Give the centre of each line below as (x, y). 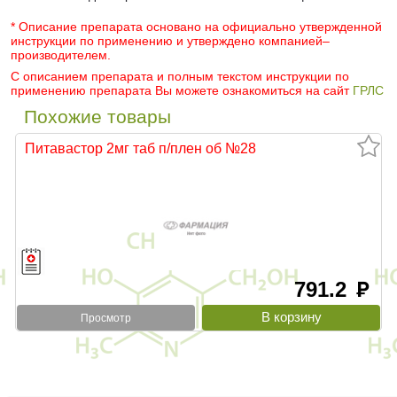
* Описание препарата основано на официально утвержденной (196, 27)
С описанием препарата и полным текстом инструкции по (180, 77)
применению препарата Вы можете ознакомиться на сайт (182, 91)
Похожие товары (97, 117)
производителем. (61, 55)
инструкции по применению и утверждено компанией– (170, 41)
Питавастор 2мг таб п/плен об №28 (140, 148)
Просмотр (105, 318)
